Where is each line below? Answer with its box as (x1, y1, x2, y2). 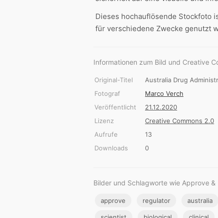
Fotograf (94, 90, 120, 98)
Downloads (94, 144, 128, 152)
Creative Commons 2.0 (145, 117, 214, 125)
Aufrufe (94, 130, 118, 139)
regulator (143, 197, 170, 205)
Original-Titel (94, 76, 133, 84)
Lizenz (94, 117, 114, 125)
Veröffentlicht (94, 103, 136, 111)
